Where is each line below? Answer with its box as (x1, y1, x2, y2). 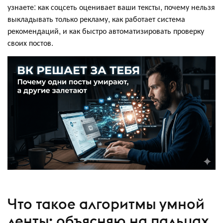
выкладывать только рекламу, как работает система (7, 12, 185, 24)
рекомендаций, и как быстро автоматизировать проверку (7, 24, 204, 36)
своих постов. (7, 36, 53, 48)
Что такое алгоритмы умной (7, 195, 205, 214)
